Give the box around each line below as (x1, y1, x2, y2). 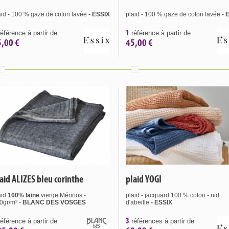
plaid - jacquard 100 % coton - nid (126, 192, 219, 199)
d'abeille (126, 199, 151, 206)
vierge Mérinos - (39, 192, 86, 199)
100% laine (8, 192, 39, 199)
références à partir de (129, 217, 194, 225)
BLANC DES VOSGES (22, 199, 86, 206)
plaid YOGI (126, 173, 162, 185)
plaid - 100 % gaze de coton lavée (126, 11, 222, 18)
